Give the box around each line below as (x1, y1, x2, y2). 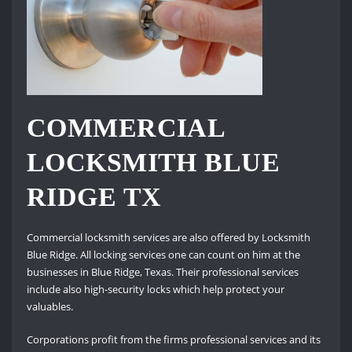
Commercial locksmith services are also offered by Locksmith (26, 230, 310, 245)
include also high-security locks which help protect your (26, 282, 284, 297)
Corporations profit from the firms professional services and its (26, 332, 321, 347)
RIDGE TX (26, 181, 162, 211)
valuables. (26, 299, 73, 314)
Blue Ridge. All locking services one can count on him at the (26, 247, 300, 262)
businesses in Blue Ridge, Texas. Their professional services (26, 265, 299, 280)
